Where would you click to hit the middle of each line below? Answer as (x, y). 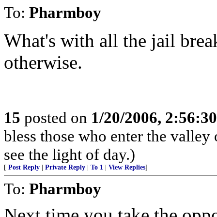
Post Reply (24, 167)
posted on (56, 117)
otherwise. (43, 62)
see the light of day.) (70, 154)
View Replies (127, 167)
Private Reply (65, 167)
